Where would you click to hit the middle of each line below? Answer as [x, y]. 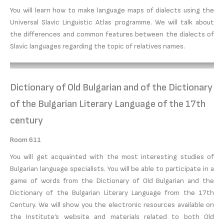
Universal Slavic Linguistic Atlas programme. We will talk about [112, 22]
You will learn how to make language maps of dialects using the [112, 10]
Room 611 [25, 139]
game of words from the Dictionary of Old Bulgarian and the [112, 180]
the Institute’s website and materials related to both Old [112, 216]
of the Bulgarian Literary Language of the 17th [108, 104]
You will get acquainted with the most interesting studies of [112, 156]
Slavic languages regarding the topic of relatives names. [97, 46]
